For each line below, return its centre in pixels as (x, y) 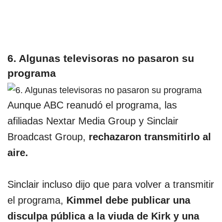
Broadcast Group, (48, 137)
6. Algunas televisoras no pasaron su (101, 58)
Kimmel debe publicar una (127, 200)
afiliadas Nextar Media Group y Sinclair (93, 121)
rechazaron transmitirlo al (150, 137)
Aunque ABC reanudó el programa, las (92, 105)
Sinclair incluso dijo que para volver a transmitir (111, 184)
